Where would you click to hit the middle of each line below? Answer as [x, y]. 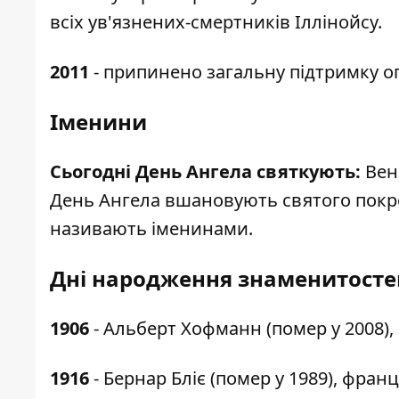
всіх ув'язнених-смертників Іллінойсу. [216, 22]
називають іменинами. [151, 229]
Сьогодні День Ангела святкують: [205, 172]
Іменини [98, 122]
